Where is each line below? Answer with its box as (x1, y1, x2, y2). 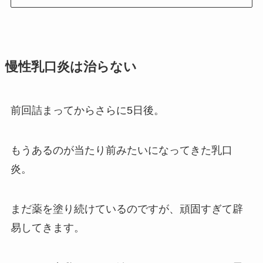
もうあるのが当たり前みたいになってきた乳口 (10, 144, 232, 156)
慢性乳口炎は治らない (5, 60, 137, 75)
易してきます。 (10, 221, 85, 234)
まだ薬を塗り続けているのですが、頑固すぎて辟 (10, 203, 243, 215)
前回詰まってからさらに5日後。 (10, 104, 164, 117)
